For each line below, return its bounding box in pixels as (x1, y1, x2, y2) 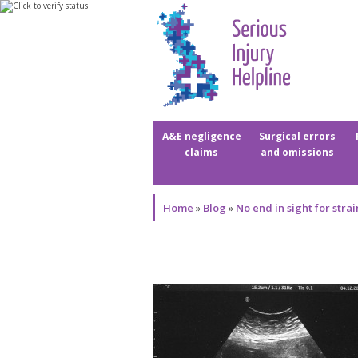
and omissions (261, 145, 334, 160)
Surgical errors (259, 129, 336, 144)
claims (185, 145, 218, 160)
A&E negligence (161, 129, 241, 144)
